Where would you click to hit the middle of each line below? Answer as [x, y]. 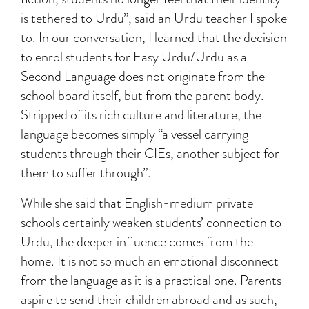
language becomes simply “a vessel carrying [134, 134]
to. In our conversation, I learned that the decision [154, 38]
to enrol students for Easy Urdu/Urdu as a [134, 57]
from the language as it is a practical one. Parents [151, 280]
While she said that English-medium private [137, 203]
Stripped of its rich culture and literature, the [141, 115]
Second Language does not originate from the [143, 76]
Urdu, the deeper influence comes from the [137, 242]
